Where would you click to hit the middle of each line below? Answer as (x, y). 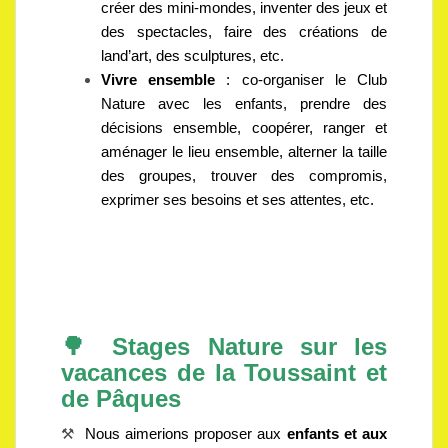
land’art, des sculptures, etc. (192, 55)
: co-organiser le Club (301, 79)
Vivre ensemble (158, 79)
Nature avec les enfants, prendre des (244, 103)
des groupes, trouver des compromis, (244, 175)
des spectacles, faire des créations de (244, 31)
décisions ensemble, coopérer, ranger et (244, 127)
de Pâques (124, 398)
